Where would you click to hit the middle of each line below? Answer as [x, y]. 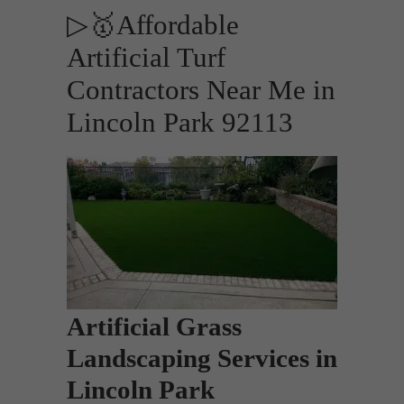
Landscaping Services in [202, 358]
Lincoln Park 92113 [180, 123]
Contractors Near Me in [201, 90]
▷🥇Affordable [153, 25]
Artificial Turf [146, 58]
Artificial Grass [154, 326]
